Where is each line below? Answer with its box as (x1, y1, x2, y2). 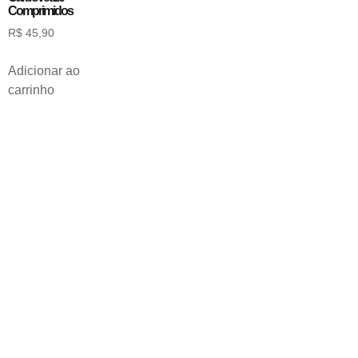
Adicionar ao (8, 64, 80, 78)
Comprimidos (8, 4, 73, 18)
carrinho (8, 83, 54, 97)
